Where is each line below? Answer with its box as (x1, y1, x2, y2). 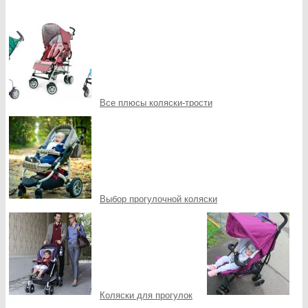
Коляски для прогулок (100, 289, 192, 300)
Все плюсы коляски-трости (100, 97, 212, 108)
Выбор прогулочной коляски (100, 193, 217, 204)
